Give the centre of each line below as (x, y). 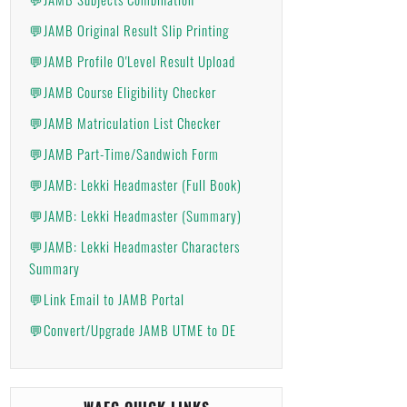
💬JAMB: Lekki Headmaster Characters (134, 246)
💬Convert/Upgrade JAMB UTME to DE (133, 330)
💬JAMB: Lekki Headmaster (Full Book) (135, 184)
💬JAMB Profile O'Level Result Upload (132, 61)
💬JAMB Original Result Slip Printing (129, 30)
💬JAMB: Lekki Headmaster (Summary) (135, 215)
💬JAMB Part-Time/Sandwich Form (124, 154)
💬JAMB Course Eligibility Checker (123, 92)
